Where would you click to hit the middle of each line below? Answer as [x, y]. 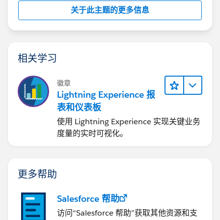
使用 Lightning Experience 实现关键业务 [129, 121]
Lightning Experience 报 [106, 94]
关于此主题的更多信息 [110, 10]
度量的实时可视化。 [92, 133]
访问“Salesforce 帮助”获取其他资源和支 [127, 213]
